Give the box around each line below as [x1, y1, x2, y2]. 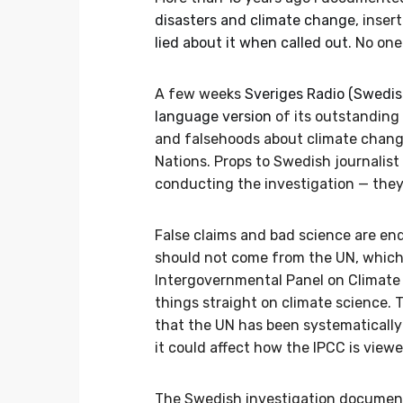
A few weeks [155, 85, 245, 103]
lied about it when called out [155, 34, 348, 52]
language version [155, 108, 272, 126]
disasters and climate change [155, 12, 355, 30]
